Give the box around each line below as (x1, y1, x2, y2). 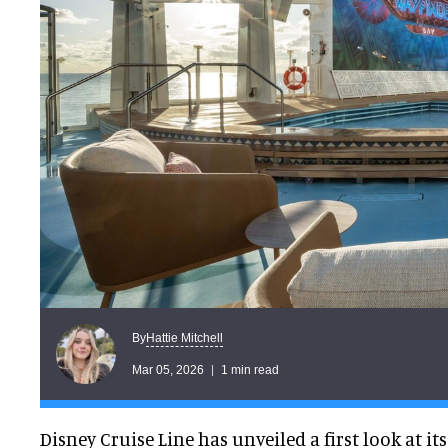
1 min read (221, 362, 279, 377)
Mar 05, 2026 (132, 362, 204, 377)
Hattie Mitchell (146, 330, 223, 345)
